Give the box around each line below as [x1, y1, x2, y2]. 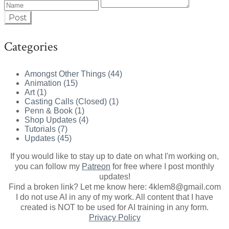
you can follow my [15, 162, 82, 171]
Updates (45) [25, 134, 72, 143]
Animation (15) [25, 79, 78, 88]
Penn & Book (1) [25, 106, 84, 116]
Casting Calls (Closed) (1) [25, 97, 119, 106]
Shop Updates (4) [25, 116, 88, 125]
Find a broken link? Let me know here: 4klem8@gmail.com [8, 182, 221, 192]
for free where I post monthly [110, 162, 214, 171]
